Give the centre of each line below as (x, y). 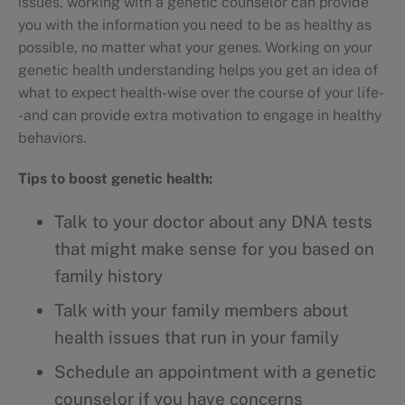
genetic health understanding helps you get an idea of (198, 70)
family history (108, 276)
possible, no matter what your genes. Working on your (195, 47)
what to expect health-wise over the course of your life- (201, 93)
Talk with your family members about (201, 310)
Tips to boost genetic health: (115, 179)
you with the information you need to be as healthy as (195, 25)
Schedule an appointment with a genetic (215, 372)
